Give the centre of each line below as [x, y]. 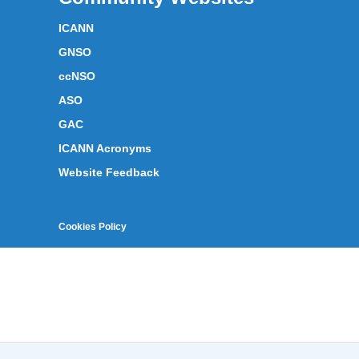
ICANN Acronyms [105, 148]
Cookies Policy [93, 227]
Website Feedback [109, 172]
